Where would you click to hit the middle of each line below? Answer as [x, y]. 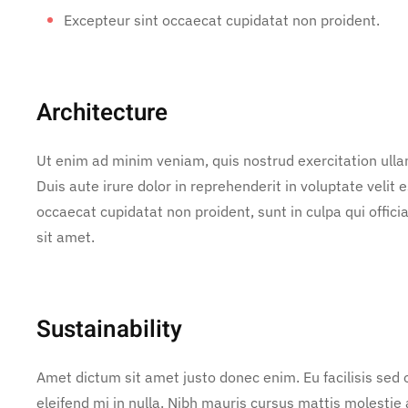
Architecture [102, 112]
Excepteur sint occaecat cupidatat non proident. [222, 20]
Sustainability [109, 329]
